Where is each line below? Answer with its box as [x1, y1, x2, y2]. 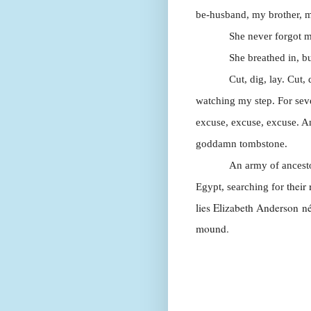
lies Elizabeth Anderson [196, 201, 302, 215]
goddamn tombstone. [196, 137, 287, 150]
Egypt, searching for [196, 180, 287, 193]
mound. [196, 221, 229, 236]
